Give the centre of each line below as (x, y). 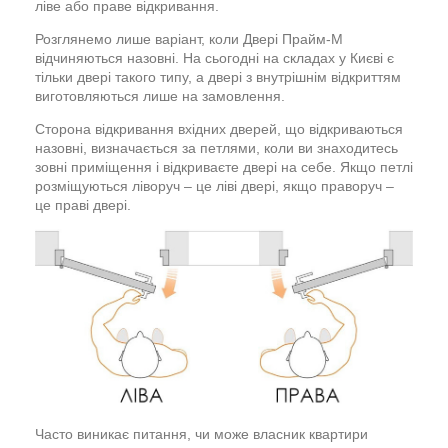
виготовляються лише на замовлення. (160, 96)
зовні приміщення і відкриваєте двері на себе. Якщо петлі (224, 167)
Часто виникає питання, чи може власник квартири (201, 433)
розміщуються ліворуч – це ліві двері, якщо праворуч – (214, 186)
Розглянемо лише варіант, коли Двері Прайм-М (189, 39)
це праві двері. (83, 205)
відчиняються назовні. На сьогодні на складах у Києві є (214, 58)
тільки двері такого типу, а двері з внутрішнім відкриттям (218, 77)
